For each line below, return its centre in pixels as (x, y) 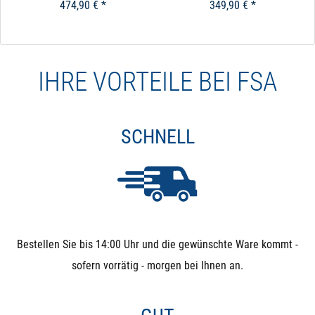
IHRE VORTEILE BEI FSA (157, 82)
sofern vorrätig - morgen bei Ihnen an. (157, 265)
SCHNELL (157, 137)
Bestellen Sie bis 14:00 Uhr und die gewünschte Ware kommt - (157, 244)
